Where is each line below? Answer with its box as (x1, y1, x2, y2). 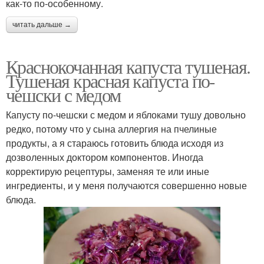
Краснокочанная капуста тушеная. (6, 54, 250, 80)
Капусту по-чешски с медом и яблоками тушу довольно (6, 108, 246, 122)
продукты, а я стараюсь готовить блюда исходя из (6, 136, 223, 150)
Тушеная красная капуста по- (6, 68, 215, 94)
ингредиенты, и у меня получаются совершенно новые (6, 179, 247, 193)
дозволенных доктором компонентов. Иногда (6, 150, 203, 164)
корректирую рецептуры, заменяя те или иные (6, 164, 209, 179)
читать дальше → (12, 21, 71, 29)
